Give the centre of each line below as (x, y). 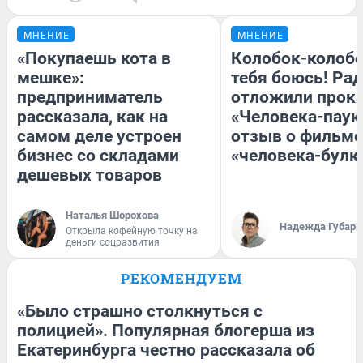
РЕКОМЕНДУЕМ (181, 278)
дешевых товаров (90, 175)
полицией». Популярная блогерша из (166, 330)
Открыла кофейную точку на (132, 231)
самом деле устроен (99, 136)
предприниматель (90, 97)
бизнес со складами (98, 155)
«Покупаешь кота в (94, 58)
